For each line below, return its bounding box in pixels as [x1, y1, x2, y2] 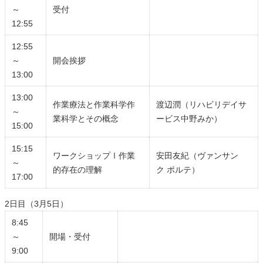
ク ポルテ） [156, 164, 200, 174]
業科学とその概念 [53, 113, 119, 123]
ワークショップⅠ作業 [53, 150, 136, 160]
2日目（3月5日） [5, 198, 68, 208]
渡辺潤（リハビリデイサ [156, 99, 247, 109]
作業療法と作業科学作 [53, 99, 136, 109]
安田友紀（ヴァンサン [156, 150, 239, 160]
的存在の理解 [53, 164, 103, 174]
